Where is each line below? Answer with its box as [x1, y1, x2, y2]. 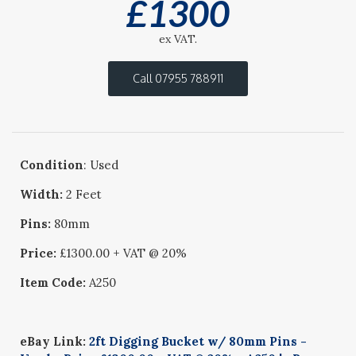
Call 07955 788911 [133, 72, 223, 85]
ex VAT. [159, 32, 197, 46]
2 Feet [63, 187, 103, 202]
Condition [20, 157, 84, 172]
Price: [20, 246, 60, 261]
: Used [83, 157, 119, 172]
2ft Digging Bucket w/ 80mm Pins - [89, 334, 308, 349]
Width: [20, 187, 64, 202]
